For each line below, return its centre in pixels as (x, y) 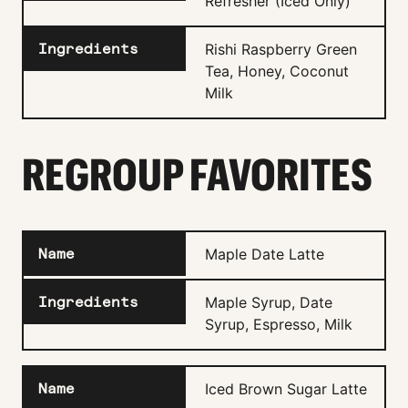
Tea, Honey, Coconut (277, 71)
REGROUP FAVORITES (197, 175)
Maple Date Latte (265, 255)
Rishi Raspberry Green (281, 49)
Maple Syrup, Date (269, 303)
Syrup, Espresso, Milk (279, 325)
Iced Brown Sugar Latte (286, 389)
